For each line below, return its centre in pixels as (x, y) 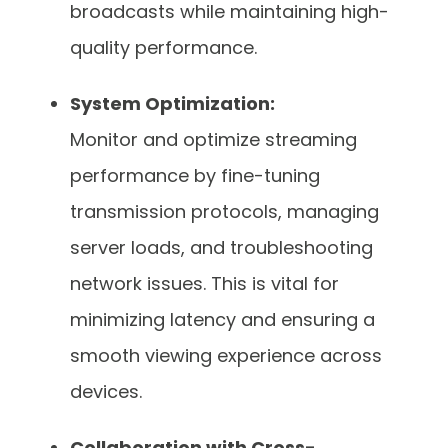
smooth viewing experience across (226, 355)
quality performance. (166, 47)
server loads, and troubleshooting (221, 247)
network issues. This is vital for (204, 283)
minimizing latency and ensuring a (222, 319)
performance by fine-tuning (195, 175)
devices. (108, 391)
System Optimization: (172, 103)
